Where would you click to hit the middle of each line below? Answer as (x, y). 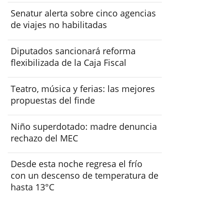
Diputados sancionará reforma (73, 51)
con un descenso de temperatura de (85, 176)
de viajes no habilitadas (59, 25)
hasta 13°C (33, 187)
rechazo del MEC (45, 138)
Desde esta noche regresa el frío (77, 164)
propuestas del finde (53, 100)
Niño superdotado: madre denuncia (84, 126)
